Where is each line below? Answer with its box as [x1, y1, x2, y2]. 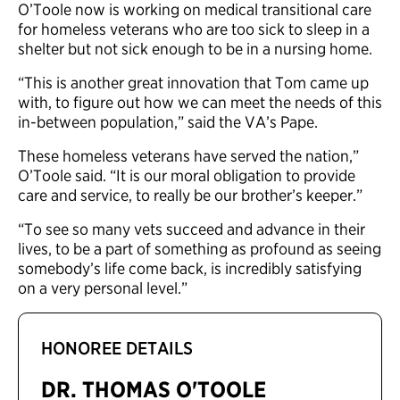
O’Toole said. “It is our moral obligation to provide [18, 166, 355, 185]
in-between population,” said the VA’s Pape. [18, 112, 318, 131]
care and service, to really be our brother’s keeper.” [18, 186, 362, 204]
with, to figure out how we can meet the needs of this [18, 93, 382, 112]
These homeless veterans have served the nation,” [18, 146, 359, 165]
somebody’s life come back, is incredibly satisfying [18, 259, 362, 278]
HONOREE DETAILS [41, 337, 193, 359]
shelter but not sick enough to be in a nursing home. [18, 39, 372, 58]
